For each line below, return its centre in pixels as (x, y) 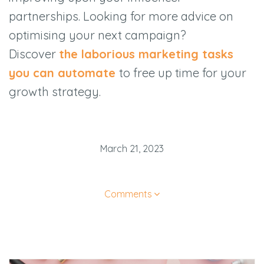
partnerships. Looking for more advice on (121, 16)
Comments (128, 194)
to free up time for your (183, 72)
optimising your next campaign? (98, 35)
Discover (34, 54)
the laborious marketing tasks (146, 54)
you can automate (64, 72)
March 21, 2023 (132, 149)
